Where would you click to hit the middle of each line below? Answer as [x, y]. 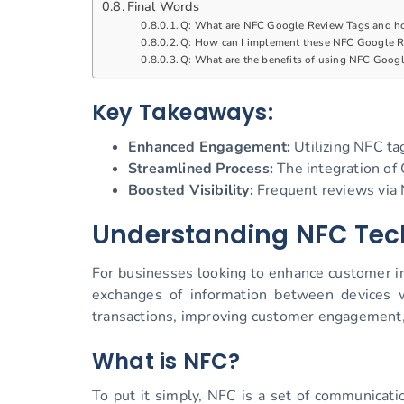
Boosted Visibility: [191, 191]
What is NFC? [166, 362]
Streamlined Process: [201, 169]
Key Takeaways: [183, 113]
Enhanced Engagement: [209, 147]
